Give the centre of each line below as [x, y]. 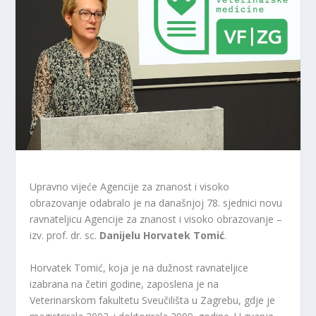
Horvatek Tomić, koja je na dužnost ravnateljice [139, 267]
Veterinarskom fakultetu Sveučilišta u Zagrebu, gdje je [153, 300]
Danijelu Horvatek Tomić [162, 236]
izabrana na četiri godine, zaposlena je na [124, 284]
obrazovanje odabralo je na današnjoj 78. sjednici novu [156, 203]
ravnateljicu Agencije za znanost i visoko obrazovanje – [156, 219]
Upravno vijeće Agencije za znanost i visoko [130, 187]
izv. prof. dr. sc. [65, 236]
